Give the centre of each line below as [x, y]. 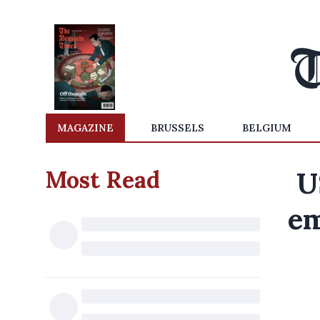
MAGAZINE [85, 128]
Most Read [103, 180]
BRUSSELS [178, 128]
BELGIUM [266, 128]
